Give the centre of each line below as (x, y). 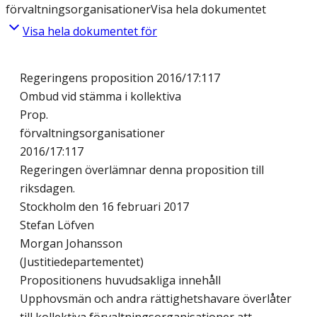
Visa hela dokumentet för (90, 31)
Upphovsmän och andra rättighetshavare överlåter (156, 299)
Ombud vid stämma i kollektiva (100, 97)
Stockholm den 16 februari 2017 (104, 207)
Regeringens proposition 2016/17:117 (120, 78)
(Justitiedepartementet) (82, 262)
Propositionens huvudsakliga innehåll (120, 281)
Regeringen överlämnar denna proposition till (142, 170)
